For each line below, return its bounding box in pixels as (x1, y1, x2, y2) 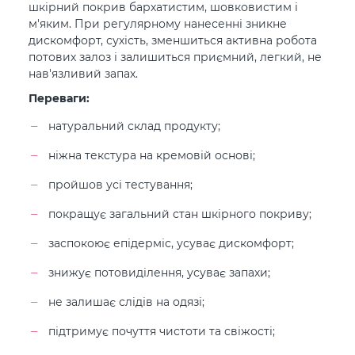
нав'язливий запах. (29, 65, 138, 81)
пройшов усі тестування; (48, 177, 193, 192)
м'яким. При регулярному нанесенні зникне (29, 15, 287, 31)
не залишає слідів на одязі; (48, 294, 204, 309)
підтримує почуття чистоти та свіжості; (48, 323, 275, 338)
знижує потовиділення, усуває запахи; (48, 265, 270, 280)
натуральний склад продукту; (48, 118, 220, 133)
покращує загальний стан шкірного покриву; (48, 206, 311, 221)
